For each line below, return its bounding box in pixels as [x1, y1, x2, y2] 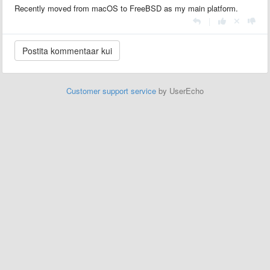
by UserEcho [156, 84, 204, 96]
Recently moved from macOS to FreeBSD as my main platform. [14, 2, 238, 14]
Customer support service [66, 84, 156, 96]
